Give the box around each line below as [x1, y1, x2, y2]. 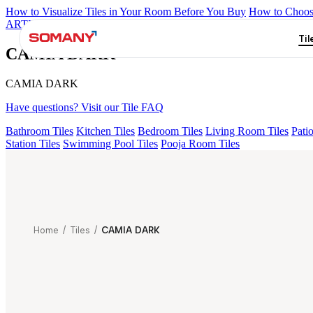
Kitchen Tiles [76, 124, 135, 137]
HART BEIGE [187, 18, 254, 30]
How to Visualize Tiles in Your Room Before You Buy [6, 6, 246, 17]
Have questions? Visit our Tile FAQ [6, 101, 163, 113]
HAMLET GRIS [108, 18, 184, 30]
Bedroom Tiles [138, 124, 203, 137]
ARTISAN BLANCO [6, 18, 105, 30]
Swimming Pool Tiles [63, 137, 158, 150]
